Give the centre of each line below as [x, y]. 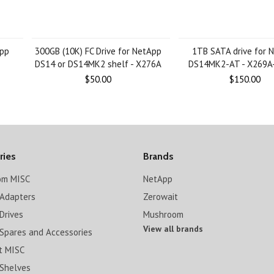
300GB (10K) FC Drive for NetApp [98, 51]
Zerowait [160, 197]
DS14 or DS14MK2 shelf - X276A [98, 64]
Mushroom [163, 214]
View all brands [173, 229]
